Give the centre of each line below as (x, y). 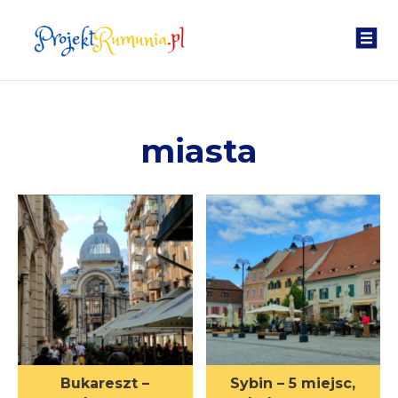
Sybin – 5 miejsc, (293, 384)
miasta (199, 150)
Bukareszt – (105, 384)
